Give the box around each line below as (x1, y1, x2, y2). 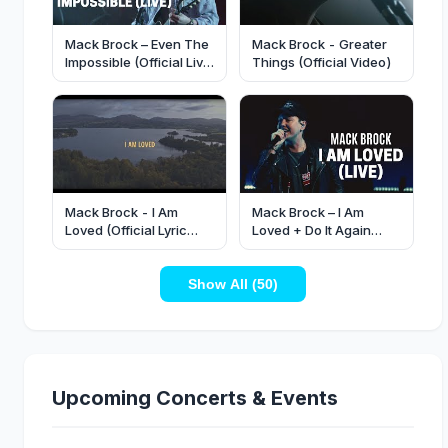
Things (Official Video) (252, 54, 392, 71)
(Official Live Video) (252, 239, 374, 256)
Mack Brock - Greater (252, 36, 387, 53)
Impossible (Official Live (65, 54, 211, 71)
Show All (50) (188, 275, 278, 292)
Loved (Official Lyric (65, 221, 187, 238)
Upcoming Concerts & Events (52, 385, 338, 410)
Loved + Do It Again (252, 221, 371, 238)
